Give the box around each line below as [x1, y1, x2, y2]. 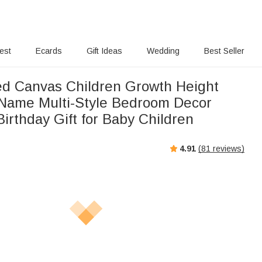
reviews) [211, 143, 244, 153]
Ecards [36, 46, 63, 56]
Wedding [146, 46, 180, 56]
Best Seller [204, 46, 244, 56]
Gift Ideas [87, 46, 123, 56]
